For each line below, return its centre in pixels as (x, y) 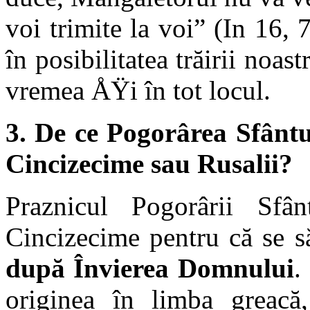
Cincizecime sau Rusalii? (149, 164)
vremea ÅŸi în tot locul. (142, 91)
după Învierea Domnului (150, 268)
